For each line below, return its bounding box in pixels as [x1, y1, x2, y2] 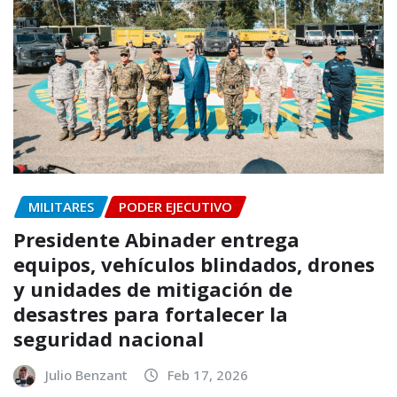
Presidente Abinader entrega [13, 225, 300, 253]
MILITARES [28, 197, 94, 215]
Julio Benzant [45, 365, 128, 384]
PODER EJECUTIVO [119, 197, 232, 215]
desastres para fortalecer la [13, 300, 288, 327]
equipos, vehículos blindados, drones [13, 250, 375, 277]
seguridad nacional [13, 324, 204, 352]
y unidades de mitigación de [13, 275, 292, 302]
